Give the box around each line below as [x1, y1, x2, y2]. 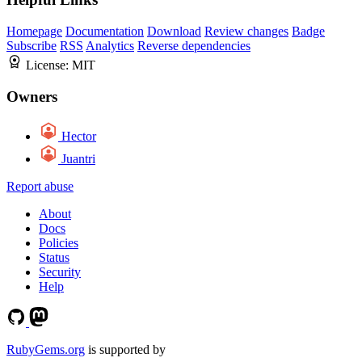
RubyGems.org [6, 342, 85, 356]
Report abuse [6, 179, 74, 193]
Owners [6, 87, 57, 105]
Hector [61, 128, 96, 143]
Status [39, 250, 69, 264]
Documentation [65, 24, 144, 39]
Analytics [86, 39, 134, 53]
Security [39, 264, 81, 279]
